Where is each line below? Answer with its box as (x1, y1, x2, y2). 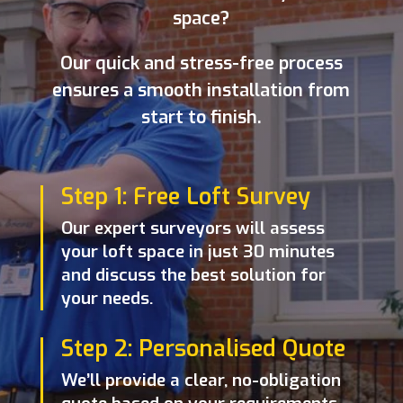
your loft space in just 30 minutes (60, 239, 335, 263)
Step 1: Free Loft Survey (60, 181, 310, 211)
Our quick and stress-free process (59, 50, 343, 76)
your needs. (60, 286, 153, 309)
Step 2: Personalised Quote (60, 333, 345, 363)
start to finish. (140, 104, 262, 130)
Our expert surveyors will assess (60, 216, 325, 239)
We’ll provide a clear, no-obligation (60, 368, 341, 391)
